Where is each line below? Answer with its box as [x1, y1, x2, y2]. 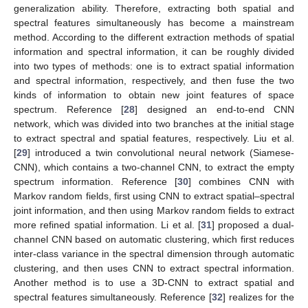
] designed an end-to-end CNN [135, 103, 294, 115]
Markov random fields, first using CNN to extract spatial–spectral [14, 190, 294, 201]
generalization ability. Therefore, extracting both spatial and [14, 2, 294, 14]
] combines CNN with [188, 175, 294, 187]
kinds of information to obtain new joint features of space [14, 89, 294, 100]
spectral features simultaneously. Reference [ [14, 291, 212, 302]
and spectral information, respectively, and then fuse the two [14, 74, 294, 86]
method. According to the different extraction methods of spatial [14, 31, 294, 43]
